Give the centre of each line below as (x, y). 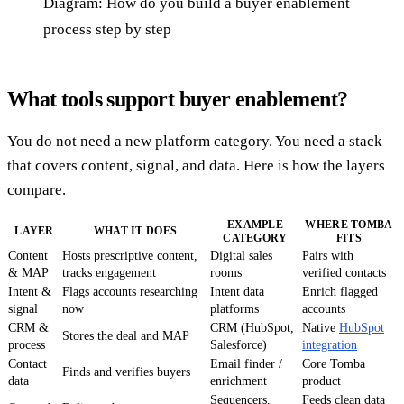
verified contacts (344, 273)
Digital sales (241, 256)
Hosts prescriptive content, (130, 256)
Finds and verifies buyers (126, 372)
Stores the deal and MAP (126, 336)
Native (321, 328)
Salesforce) (239, 345)
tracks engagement (109, 273)
